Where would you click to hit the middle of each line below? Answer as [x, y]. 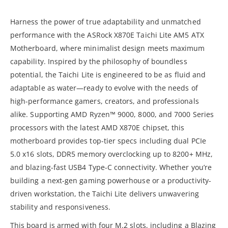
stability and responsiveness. [61, 207]
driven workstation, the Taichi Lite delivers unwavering [105, 193]
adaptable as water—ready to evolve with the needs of [104, 88]
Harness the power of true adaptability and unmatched [106, 21]
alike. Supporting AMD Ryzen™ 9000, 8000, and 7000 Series [112, 114]
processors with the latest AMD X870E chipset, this [97, 127]
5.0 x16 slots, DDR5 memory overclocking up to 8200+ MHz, [111, 154]
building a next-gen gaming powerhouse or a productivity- [111, 180]
